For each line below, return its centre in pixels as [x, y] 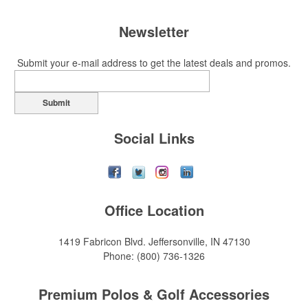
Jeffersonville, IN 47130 [199, 241]
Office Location [154, 210]
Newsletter [154, 31]
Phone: [120, 256]
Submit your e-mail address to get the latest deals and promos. [154, 63]
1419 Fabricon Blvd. [103, 241]
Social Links [154, 138]
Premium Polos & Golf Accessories [154, 294]
